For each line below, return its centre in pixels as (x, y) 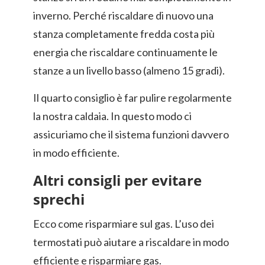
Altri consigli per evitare (117, 180)
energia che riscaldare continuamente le (125, 52)
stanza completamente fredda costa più (124, 34)
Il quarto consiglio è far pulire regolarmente (132, 98)
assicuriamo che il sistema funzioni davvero (131, 134)
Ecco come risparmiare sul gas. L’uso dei (124, 224)
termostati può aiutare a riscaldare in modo (131, 242)
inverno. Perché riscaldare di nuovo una (123, 15)
